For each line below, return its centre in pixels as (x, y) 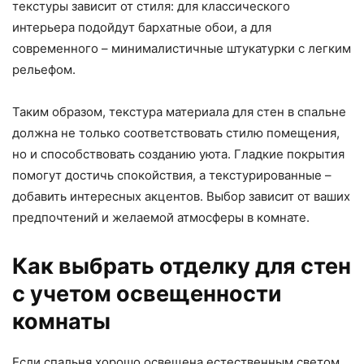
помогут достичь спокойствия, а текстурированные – (172, 175)
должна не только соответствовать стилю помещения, (176, 132)
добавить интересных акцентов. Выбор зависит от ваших (181, 196)
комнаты (61, 321)
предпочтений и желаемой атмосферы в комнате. (161, 217)
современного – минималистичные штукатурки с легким (182, 48)
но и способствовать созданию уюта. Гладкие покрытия (178, 154)
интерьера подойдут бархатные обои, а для (142, 27)
